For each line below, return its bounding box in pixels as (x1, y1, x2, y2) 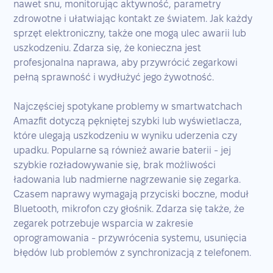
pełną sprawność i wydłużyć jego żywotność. (13, 71, 214, 82)
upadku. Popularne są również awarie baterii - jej (13, 144, 232, 155)
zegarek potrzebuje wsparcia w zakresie (13, 218, 194, 229)
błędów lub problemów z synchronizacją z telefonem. (13, 247, 252, 258)
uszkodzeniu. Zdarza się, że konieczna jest (13, 42, 202, 53)
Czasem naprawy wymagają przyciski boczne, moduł (13, 188, 249, 199)
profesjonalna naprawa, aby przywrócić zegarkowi (13, 57, 238, 68)
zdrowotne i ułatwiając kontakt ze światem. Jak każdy (13, 13, 253, 24)
